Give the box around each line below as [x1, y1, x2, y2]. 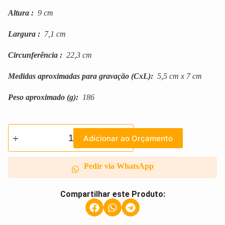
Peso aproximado [8, 93, 65, 102]
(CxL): [129, 72, 155, 81]
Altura [8, 9, 29, 18]
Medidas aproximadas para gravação [8, 72, 129, 81]
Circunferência [8, 51, 58, 60]
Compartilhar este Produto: [60, 189, 165, 199]
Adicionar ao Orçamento [83, 133, 173, 143]
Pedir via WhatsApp [83, 162, 154, 171]
